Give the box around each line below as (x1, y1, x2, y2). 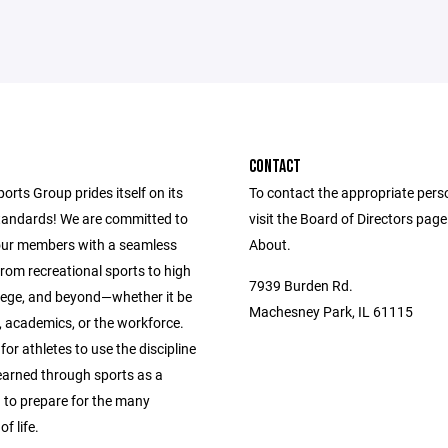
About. (249, 235, 291, 254)
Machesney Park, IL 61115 (249, 302, 413, 321)
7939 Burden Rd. (249, 276, 353, 295)
